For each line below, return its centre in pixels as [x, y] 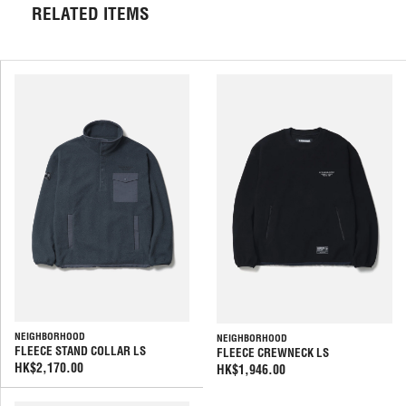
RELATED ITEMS [91, 14]
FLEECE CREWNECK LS [273, 353]
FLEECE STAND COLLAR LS [80, 352]
